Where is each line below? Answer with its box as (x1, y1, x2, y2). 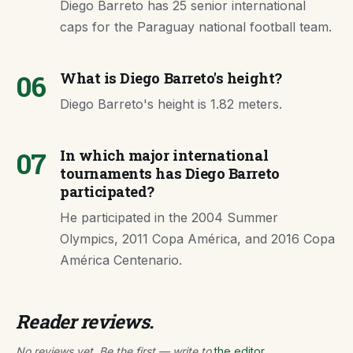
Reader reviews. (16, 309, 154, 334)
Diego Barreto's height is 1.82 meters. (60, 96, 282, 112)
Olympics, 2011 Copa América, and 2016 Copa (60, 231, 335, 247)
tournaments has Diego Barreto (60, 164, 280, 183)
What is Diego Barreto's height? (60, 69, 282, 87)
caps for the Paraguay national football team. (60, 19, 332, 35)
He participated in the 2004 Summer (60, 210, 278, 225)
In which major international (60, 146, 269, 165)
